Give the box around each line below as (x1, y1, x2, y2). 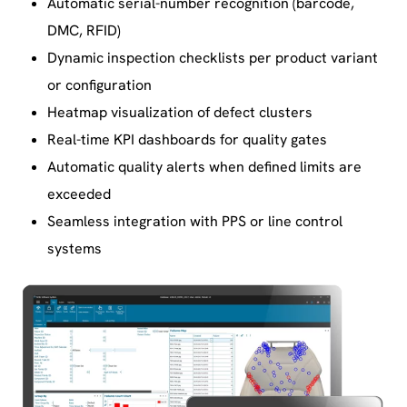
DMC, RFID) (47, 21, 121, 41)
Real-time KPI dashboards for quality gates (47, 130, 327, 150)
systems (47, 239, 102, 259)
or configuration (47, 75, 152, 95)
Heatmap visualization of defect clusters (47, 103, 313, 123)
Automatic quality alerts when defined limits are (47, 157, 362, 177)
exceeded (47, 184, 111, 204)
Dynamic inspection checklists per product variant (47, 48, 378, 68)
